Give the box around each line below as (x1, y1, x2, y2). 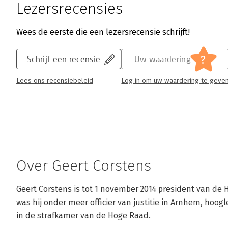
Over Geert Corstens (16, 157, 151, 176)
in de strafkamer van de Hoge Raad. (16, 211, 151, 221)
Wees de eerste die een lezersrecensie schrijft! (16, 27, 190, 37)
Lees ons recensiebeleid (16, 77, 93, 85)
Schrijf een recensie (27, 54, 101, 64)
